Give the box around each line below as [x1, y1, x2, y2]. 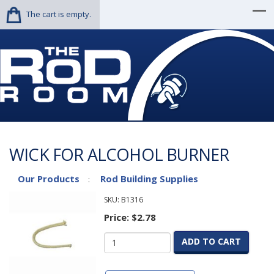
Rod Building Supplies [100, 172, 198, 185]
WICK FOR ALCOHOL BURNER [9, 143, 229, 166]
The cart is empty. [26, 9, 91, 20]
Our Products [18, 172, 80, 185]
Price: [103, 211, 131, 223]
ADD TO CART [181, 235, 241, 247]
